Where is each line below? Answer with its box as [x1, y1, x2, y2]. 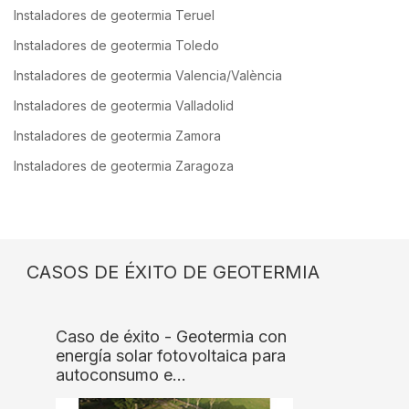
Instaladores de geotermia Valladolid [14, 98, 234, 114]
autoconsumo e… [56, 365, 186, 385]
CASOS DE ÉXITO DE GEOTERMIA [26, 261, 320, 284]
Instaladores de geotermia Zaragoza [14, 158, 234, 174]
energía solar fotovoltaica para [56, 346, 286, 366]
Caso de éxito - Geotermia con [56, 327, 287, 347]
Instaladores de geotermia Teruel [14, 7, 215, 24]
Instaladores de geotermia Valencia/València [14, 68, 282, 84]
